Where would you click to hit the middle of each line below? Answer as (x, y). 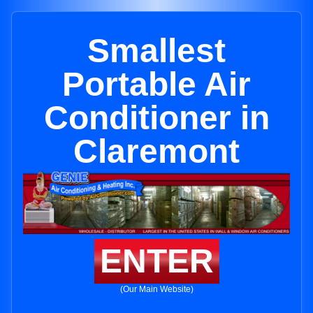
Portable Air (156, 84)
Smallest (156, 51)
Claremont (156, 151)
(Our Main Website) (156, 290)
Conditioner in (156, 118)
